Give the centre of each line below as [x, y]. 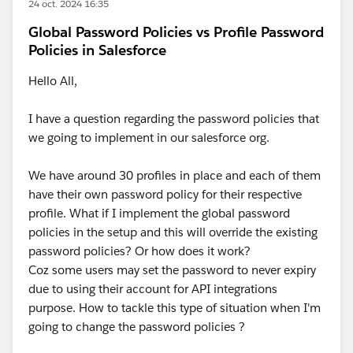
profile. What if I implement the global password [159, 213]
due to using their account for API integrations [153, 289]
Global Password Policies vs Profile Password [176, 32]
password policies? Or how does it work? [141, 251]
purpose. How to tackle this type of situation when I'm [175, 308]
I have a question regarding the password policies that [174, 119]
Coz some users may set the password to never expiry [172, 270]
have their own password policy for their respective [165, 194]
